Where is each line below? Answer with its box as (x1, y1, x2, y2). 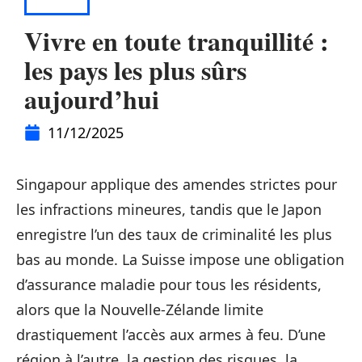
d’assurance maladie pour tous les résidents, (16, 275, 322, 294)
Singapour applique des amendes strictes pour (16, 175, 337, 194)
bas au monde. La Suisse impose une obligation (16, 250, 344, 269)
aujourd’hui (24, 80, 159, 118)
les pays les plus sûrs (24, 51, 246, 89)
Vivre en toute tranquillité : (24, 22, 329, 60)
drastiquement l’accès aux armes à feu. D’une (16, 325, 326, 344)
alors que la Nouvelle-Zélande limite (16, 300, 263, 319)
